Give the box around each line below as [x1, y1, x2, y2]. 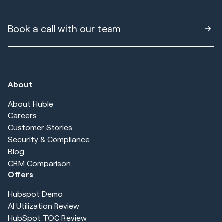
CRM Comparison [8, 158, 71, 167]
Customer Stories [8, 122, 72, 132]
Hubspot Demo [8, 189, 63, 199]
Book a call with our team [8, 23, 121, 35]
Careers [8, 110, 37, 120]
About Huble [8, 98, 53, 108]
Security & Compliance [8, 134, 90, 144]
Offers [8, 169, 33, 179]
